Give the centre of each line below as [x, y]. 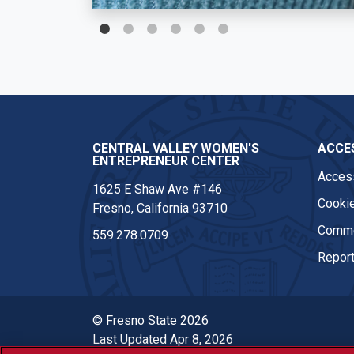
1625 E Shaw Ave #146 [157, 189]
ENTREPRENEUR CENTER [166, 160]
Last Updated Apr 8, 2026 [163, 339]
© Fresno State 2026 [151, 320]
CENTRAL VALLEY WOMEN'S [176, 148]
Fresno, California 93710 [160, 208]
